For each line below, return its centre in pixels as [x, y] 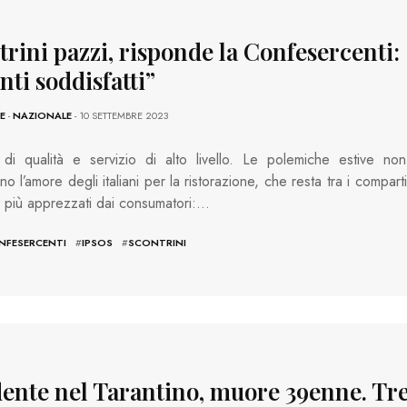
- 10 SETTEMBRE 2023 [119, 116]
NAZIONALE [42, 116]
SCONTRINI [157, 243]
